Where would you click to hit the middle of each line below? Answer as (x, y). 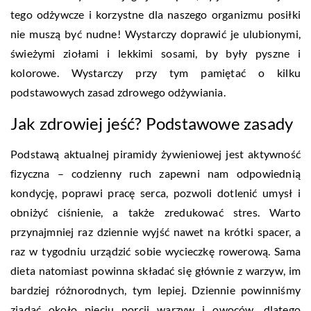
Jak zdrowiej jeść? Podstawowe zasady (152, 123)
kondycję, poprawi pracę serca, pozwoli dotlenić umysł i (155, 192)
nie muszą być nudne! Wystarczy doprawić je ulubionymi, (155, 33)
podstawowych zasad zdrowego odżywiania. (118, 92)
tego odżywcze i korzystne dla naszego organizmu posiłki (155, 14)
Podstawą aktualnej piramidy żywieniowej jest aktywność (155, 153)
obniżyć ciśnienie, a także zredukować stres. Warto (155, 212)
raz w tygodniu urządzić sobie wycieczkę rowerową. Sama (155, 251)
